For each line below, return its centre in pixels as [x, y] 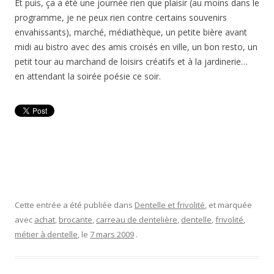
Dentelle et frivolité [170, 205]
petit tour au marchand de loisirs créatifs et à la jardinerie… [131, 61]
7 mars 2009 [112, 234]
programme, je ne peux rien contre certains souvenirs [121, 17]
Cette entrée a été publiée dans [75, 205]
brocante [76, 220]
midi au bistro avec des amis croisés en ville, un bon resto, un [136, 47]
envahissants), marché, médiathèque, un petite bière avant [131, 32]
